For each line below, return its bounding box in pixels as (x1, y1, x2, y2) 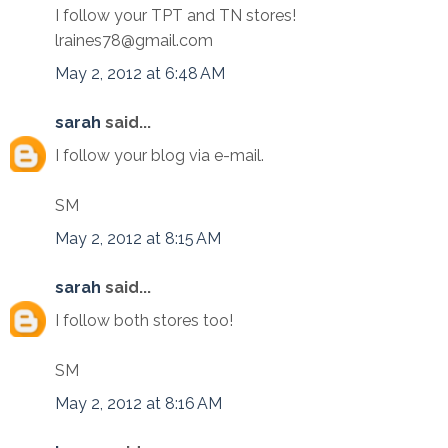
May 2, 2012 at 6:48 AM (55, 64, 225, 83)
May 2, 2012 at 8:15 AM (55, 229, 221, 248)
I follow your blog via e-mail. (55, 146, 264, 165)
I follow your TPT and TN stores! (55, 6, 296, 25)
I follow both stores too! (55, 311, 233, 330)
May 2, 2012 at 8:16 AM (55, 394, 222, 413)
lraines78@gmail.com (55, 31, 213, 50)
